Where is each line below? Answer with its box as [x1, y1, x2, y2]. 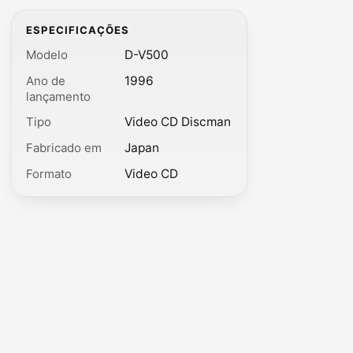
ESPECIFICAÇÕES [26, 24, 130, 37]
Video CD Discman [124, 114, 232, 130]
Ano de [26, 72, 66, 88]
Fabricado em [26, 140, 102, 156]
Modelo [26, 46, 69, 62]
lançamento [26, 88, 91, 104]
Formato [26, 165, 72, 181]
